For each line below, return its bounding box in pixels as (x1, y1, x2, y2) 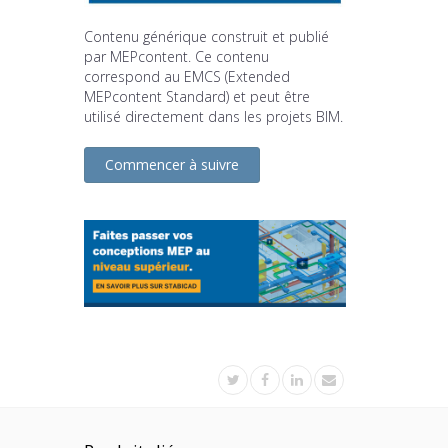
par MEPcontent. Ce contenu (83, 46, 269, 66)
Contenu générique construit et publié (83, 26, 329, 46)
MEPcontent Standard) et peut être (83, 86, 310, 106)
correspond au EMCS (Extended (83, 66, 290, 86)
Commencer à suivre (104, 154, 239, 174)
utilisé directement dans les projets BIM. (83, 106, 343, 126)
